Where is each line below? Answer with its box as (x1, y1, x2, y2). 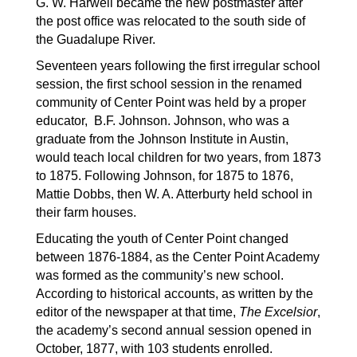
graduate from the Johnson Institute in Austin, (36, 132, 288, 146)
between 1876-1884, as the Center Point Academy (36, 250, 320, 264)
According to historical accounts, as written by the (36, 287, 313, 300)
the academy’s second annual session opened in (36, 324, 312, 337)
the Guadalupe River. (36, 33, 155, 46)
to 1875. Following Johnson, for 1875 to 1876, (36, 169, 293, 182)
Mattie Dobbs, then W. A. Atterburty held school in (36, 187, 312, 201)
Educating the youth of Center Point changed (36, 232, 288, 245)
